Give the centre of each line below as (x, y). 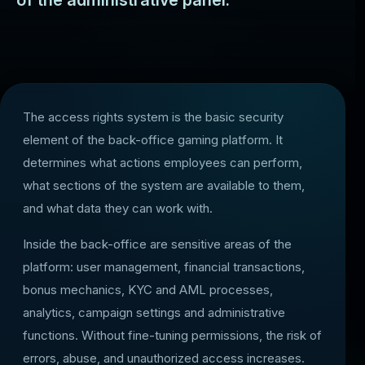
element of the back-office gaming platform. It (153, 140)
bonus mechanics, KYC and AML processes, (148, 290)
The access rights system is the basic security (153, 117)
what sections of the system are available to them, (164, 185)
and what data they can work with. (118, 208)
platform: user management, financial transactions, (164, 267)
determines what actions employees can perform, (163, 163)
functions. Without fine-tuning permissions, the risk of (172, 335)
